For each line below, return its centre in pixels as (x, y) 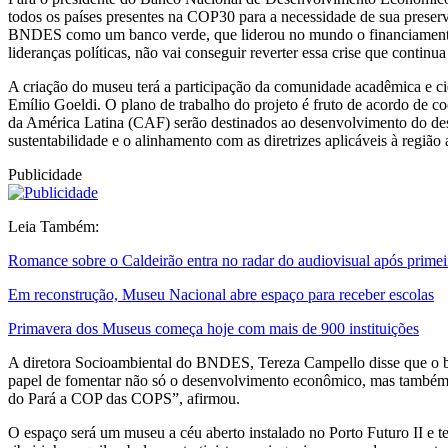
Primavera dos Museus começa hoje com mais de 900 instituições (213, 329)
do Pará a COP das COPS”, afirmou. (124, 399)
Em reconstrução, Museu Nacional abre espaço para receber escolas (221, 295)
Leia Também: (53, 227)
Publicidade (45, 175)
